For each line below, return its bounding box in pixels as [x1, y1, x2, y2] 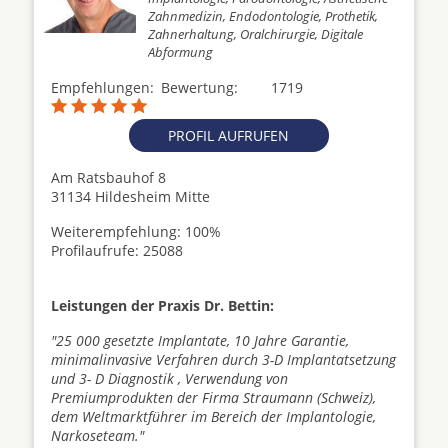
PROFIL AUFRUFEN [168, 126, 289, 145]
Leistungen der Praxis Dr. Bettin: [51, 296, 274, 315]
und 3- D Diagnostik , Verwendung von [51, 369, 288, 388]
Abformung [148, 43, 213, 61]
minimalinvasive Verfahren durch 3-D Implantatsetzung [51, 350, 396, 369]
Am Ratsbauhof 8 [51, 168, 166, 187]
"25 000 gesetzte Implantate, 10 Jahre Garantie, [51, 331, 349, 350]
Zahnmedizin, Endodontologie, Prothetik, [148, 7, 378, 25]
